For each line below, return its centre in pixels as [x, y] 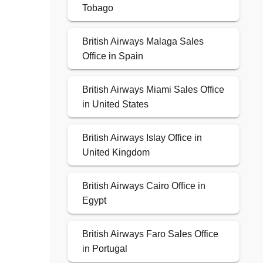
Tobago [97, 8]
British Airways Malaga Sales [143, 42]
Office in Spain [112, 56]
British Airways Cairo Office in [144, 186]
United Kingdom [116, 153]
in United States [115, 104]
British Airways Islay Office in [142, 138]
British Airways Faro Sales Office [150, 234]
